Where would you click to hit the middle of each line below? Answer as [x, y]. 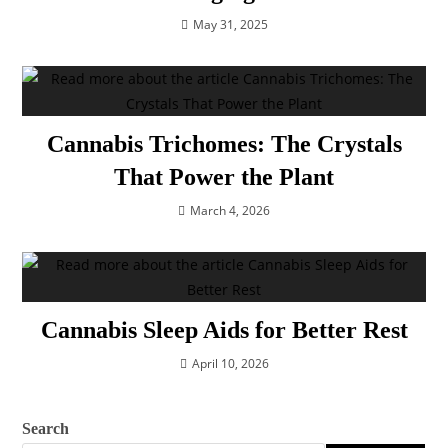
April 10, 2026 [230, 363]
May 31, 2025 [230, 24]
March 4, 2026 [230, 210]
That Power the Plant [224, 176]
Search [46, 428]
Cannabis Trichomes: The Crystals [224, 143]
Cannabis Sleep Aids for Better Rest [224, 329]
